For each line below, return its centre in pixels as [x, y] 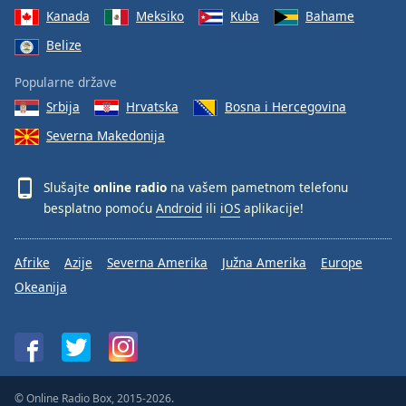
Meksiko [160, 16]
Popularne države [66, 82]
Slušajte [68, 188]
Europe [342, 263]
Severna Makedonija [106, 136]
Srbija [63, 106]
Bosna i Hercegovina [285, 106]
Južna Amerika [264, 263]
